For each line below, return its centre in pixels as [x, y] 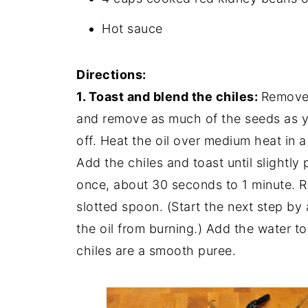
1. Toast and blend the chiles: [169, 96]
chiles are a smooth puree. [156, 250]
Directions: [111, 74]
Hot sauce [132, 28]
